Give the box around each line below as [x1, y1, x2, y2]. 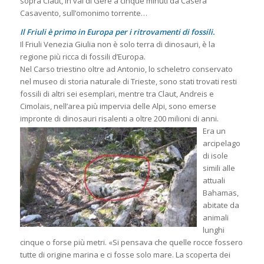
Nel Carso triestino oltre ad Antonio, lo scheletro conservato [19, 63, 233, 74]
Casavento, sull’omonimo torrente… [19, 7, 147, 18]
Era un [202, 125, 226, 136]
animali [202, 212, 229, 223]
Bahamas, [202, 187, 239, 198]
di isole [202, 150, 228, 161]
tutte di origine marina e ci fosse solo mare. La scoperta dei [19, 249, 230, 260]
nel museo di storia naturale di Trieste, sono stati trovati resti [19, 75, 237, 87]
